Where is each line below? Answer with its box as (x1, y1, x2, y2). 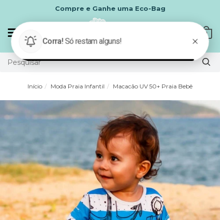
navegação (29, 39, 66, 47)
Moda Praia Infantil (51, 82, 105, 90)
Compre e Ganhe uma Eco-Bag (27, 4, 137, 12)
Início (27, 82, 42, 90)
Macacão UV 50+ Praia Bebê (113, 82, 192, 90)
